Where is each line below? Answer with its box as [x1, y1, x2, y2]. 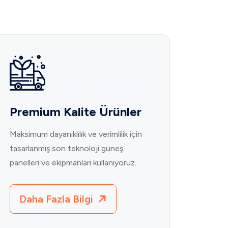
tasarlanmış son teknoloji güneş [10, 144, 123, 154]
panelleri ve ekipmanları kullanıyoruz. [10, 158, 136, 168]
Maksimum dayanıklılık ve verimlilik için [10, 129, 142, 139]
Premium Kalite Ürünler [10, 104, 141, 120]
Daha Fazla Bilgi [19, 193, 96, 206]
